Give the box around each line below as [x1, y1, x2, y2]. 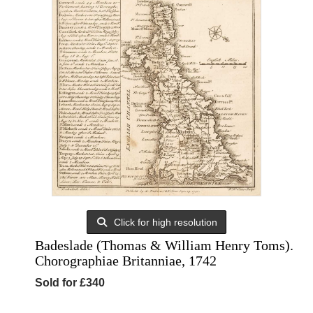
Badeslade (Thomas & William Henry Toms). [35, 238, 293, 253]
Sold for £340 [35, 277, 105, 289]
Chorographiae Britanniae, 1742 [35, 253, 217, 268]
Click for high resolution [111, 217, 218, 228]
